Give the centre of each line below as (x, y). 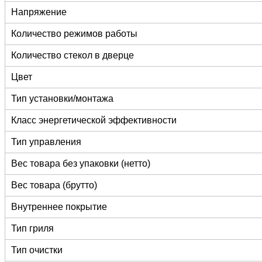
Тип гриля (32, 229)
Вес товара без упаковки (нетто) (81, 164)
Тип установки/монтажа (62, 99)
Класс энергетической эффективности (94, 120)
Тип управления (46, 142)
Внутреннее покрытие (59, 207)
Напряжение (39, 12)
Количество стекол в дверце (74, 56)
